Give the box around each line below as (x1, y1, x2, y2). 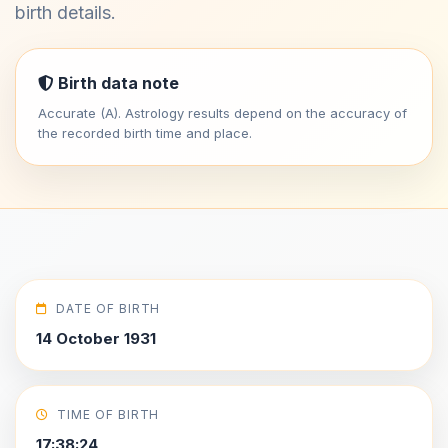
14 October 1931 (36, 329, 156, 348)
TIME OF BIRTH (56, 407, 160, 422)
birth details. (15, 2, 116, 23)
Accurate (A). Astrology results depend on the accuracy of (38, 105, 407, 121)
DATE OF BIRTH (55, 301, 161, 316)
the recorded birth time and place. (38, 125, 252, 141)
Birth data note (54, 73, 179, 93)
